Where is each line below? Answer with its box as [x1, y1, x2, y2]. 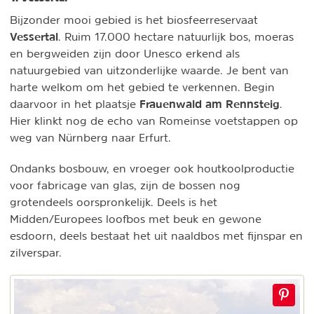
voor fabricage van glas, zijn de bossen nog [10, 179, 240, 191]
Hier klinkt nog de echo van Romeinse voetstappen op [10, 115, 298, 127]
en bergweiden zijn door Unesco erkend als [10, 48, 240, 60]
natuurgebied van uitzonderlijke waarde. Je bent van [10, 64, 289, 76]
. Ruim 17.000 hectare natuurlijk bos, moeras [58, 31, 294, 43]
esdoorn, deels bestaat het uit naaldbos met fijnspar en [10, 230, 303, 242]
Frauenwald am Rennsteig [139, 97, 280, 111]
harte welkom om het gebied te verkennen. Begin [10, 81, 275, 93]
